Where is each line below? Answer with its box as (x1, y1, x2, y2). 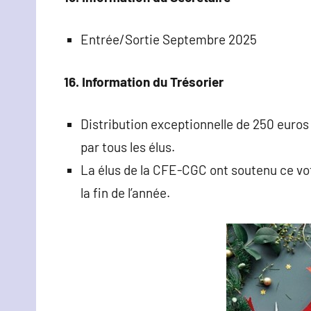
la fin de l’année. (81, 184, 170, 201)
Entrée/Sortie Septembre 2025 (81, 31, 257, 47)
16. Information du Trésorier (64, 73, 224, 90)
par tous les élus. (81, 138, 175, 155)
